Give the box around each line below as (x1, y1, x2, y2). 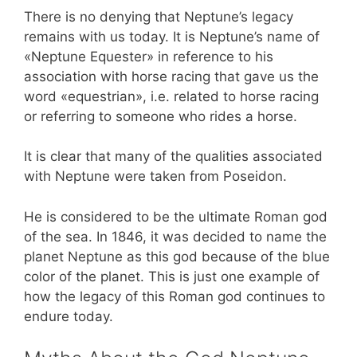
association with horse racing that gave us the (24, 68, 319, 84)
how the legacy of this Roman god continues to (24, 288, 325, 304)
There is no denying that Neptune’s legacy (24, 8, 293, 25)
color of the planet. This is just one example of (24, 268, 320, 284)
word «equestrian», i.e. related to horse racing (24, 88, 319, 104)
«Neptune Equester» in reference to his (24, 48, 273, 65)
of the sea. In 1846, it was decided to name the (24, 228, 327, 245)
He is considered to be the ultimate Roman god (24, 208, 328, 225)
